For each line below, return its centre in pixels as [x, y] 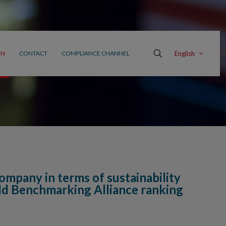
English [185, 53]
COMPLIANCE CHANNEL [96, 53]
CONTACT [33, 53]
